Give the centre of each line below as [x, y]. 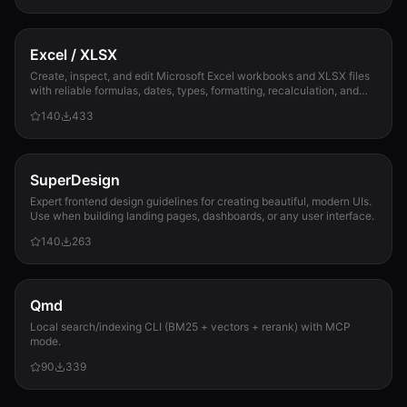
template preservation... [89, 105]
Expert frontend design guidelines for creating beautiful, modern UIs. [201, 201]
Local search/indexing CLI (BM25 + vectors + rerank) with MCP [190, 327]
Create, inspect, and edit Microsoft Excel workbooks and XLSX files [200, 76]
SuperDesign [75, 180]
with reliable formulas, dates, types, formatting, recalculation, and [194, 90]
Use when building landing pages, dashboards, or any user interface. [202, 216]
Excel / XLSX [74, 55]
